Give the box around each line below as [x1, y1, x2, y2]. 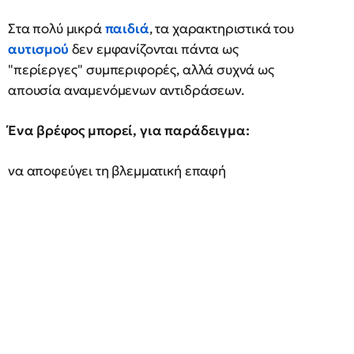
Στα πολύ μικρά [8, 20, 105, 37]
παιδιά [104, 20, 149, 37]
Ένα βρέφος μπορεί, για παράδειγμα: [8, 122, 250, 139]
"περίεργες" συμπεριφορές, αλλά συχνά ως [8, 61, 274, 78]
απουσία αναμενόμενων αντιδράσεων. [8, 81, 244, 99]
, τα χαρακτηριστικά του [149, 20, 294, 37]
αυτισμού [8, 40, 72, 58]
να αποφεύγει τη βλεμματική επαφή [8, 162, 226, 179]
